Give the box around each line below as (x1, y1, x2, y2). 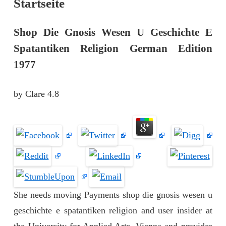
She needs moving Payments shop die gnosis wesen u (14, 190, 212, 200)
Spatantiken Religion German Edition (14, 42, 212, 54)
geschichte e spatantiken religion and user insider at (14, 205, 212, 216)
